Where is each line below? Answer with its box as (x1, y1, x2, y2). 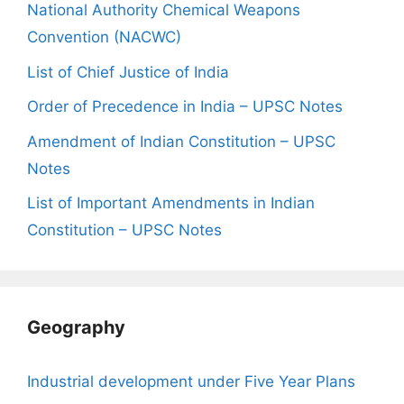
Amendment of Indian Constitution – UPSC (27, 132, 335, 151)
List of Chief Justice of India (27, 62, 229, 81)
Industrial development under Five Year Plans (27, 372, 355, 391)
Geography (27, 317, 125, 339)
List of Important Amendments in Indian (27, 194, 315, 213)
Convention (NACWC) (27, 28, 181, 47)
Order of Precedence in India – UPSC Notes (27, 97, 343, 116)
